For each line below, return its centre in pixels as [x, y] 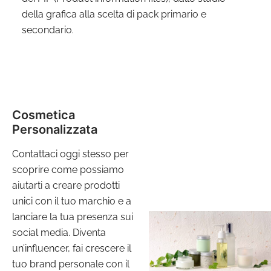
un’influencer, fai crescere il [71, 248]
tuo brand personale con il [70, 264]
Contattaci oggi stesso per [70, 154]
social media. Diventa [59, 232]
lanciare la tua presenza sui [72, 217]
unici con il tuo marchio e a [71, 201]
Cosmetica [45, 115]
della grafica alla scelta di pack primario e [114, 14]
